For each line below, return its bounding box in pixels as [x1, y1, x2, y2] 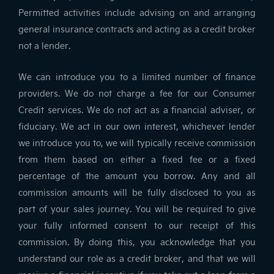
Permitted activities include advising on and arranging [18, 7, 256, 19]
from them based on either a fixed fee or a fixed [18, 154, 256, 166]
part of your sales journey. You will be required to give [18, 203, 256, 215]
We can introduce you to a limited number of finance [18, 71, 256, 83]
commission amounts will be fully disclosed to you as [18, 187, 256, 199]
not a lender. [18, 40, 70, 52]
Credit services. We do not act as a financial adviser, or [18, 104, 256, 116]
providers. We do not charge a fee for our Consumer [18, 87, 256, 100]
